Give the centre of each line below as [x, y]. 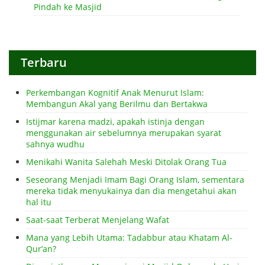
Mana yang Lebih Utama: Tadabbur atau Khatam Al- [129, 238]
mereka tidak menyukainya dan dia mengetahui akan [131, 191]
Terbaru [44, 63]
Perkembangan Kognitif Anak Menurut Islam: [115, 93]
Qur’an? [41, 249]
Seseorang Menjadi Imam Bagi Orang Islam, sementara [135, 180]
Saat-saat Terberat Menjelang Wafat [98, 220]
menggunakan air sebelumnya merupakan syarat [124, 133]
